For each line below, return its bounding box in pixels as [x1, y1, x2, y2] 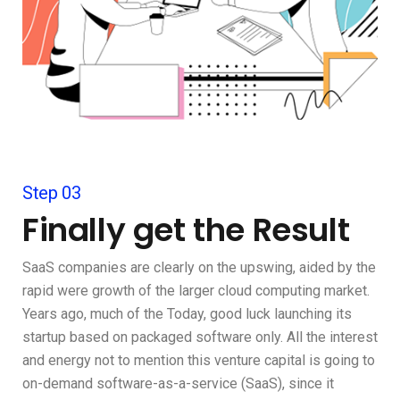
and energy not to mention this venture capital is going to [22, 352, 375, 370]
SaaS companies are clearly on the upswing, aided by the [22, 259, 376, 277]
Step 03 [22, 182, 81, 204]
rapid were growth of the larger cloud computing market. [22, 282, 370, 300]
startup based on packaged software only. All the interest [22, 329, 378, 346]
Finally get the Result [22, 207, 350, 254]
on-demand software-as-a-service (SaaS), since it [22, 375, 334, 393]
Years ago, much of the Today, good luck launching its [22, 305, 352, 323]
